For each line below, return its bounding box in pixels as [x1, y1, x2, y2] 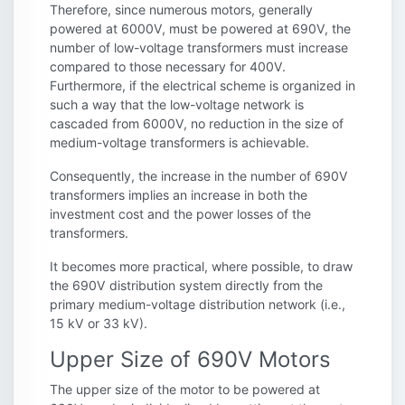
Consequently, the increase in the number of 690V [50, 167, 348, 184]
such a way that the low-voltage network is [50, 96, 304, 112]
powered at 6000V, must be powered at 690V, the [50, 20, 351, 36]
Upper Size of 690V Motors [50, 345, 331, 372]
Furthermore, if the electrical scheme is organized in [50, 77, 355, 93]
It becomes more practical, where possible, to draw [50, 258, 353, 274]
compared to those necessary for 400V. [50, 58, 286, 74]
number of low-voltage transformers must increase [50, 39, 348, 55]
